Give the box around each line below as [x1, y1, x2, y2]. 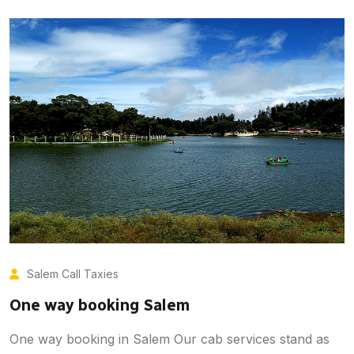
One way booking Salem [9, 296, 190, 315]
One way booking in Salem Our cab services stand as [9, 331, 330, 348]
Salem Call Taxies [27, 267, 119, 281]
